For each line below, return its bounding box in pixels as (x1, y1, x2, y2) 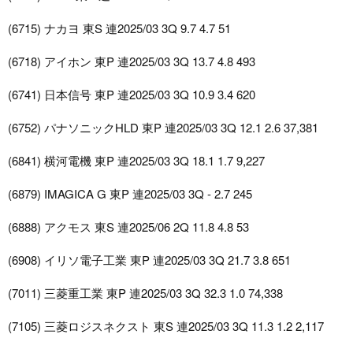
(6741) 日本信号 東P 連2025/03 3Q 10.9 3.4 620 (8, 86, 255, 103)
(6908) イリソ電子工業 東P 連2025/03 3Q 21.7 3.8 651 (8, 251, 291, 269)
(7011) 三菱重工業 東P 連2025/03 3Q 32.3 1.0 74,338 (8, 284, 283, 302)
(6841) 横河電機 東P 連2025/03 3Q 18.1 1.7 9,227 (8, 152, 265, 169)
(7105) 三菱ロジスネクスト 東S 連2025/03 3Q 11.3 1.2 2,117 (8, 318, 324, 335)
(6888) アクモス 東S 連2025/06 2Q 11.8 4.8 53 (8, 218, 249, 236)
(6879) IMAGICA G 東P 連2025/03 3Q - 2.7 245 (8, 185, 252, 203)
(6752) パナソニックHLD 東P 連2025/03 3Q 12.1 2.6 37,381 (8, 119, 318, 136)
